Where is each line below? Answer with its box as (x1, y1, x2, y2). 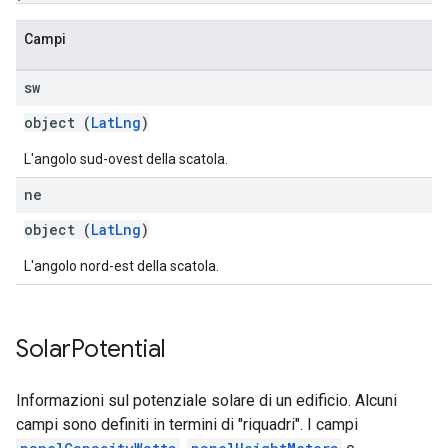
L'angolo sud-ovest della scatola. (24, 151, 228, 167)
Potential (71, 334, 166, 364)
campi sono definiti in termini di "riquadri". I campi (16, 415, 358, 434)
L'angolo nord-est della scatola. (24, 258, 219, 274)
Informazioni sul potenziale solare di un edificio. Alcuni (16, 391, 397, 410)
